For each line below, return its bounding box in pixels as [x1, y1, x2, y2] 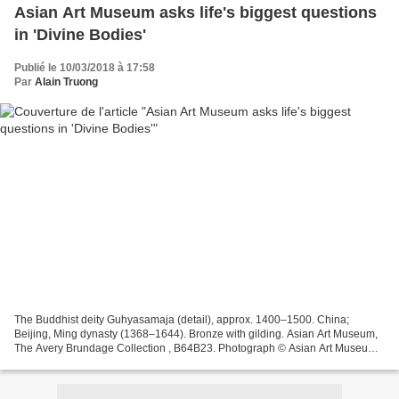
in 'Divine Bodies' [14, 25, 146, 44]
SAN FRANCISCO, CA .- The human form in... [14, 356, 233, 370]
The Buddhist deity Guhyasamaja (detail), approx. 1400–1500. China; [14, 313, 349, 327]
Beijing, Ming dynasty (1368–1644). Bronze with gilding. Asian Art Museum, [14, 328, 378, 341]
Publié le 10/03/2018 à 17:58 [14, 61, 155, 74]
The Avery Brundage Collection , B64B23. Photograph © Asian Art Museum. [14, 342, 379, 355]
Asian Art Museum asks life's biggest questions [14, 3, 377, 21]
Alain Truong [35, 75, 98, 88]
